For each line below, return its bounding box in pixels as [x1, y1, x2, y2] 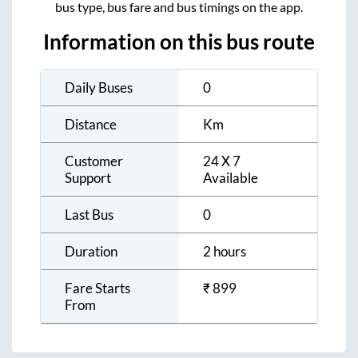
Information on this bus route [43, 29, 315, 54]
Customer [65, 152, 123, 169]
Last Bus [65, 205, 113, 223]
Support [65, 169, 111, 186]
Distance [65, 115, 117, 133]
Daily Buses [65, 78, 133, 96]
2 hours [203, 242, 246, 260]
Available [203, 169, 258, 186]
